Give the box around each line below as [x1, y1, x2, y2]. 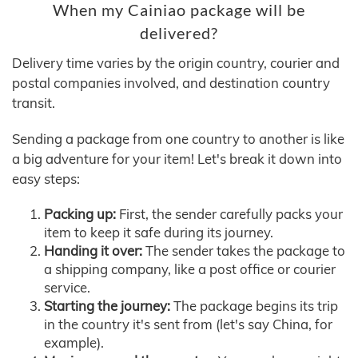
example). [44, 334, 104, 352]
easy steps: [12, 170, 80, 188]
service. [44, 279, 90, 296]
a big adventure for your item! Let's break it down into [12, 150, 342, 168]
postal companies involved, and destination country [12, 74, 330, 92]
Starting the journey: [44, 297, 170, 315]
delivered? [140, 24, 218, 43]
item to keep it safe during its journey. [44, 224, 273, 241]
